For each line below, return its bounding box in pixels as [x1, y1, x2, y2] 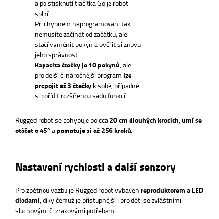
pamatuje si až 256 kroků [57, 125, 131, 135]
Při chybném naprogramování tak [35, 18, 131, 28]
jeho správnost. [35, 49, 79, 59]
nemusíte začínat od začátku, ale [35, 28, 127, 39]
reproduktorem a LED [141, 185, 203, 196]
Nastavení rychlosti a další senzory [15, 159, 175, 175]
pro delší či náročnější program [35, 69, 123, 80]
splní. [35, 8, 50, 18]
